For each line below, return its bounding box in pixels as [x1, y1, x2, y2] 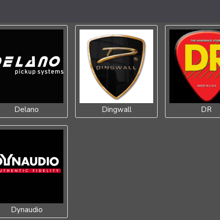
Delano [14, 105, 39, 114]
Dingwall [101, 105, 132, 114]
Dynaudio [10, 205, 43, 215]
